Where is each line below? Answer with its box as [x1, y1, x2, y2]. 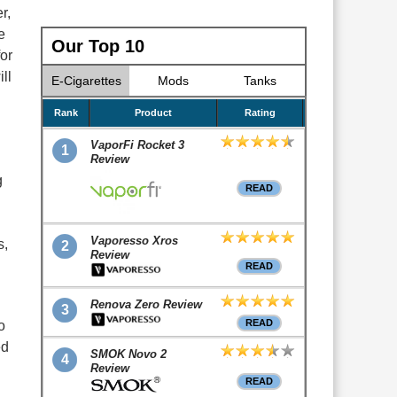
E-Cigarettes [51, 74, 121, 88]
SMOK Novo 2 [90, 347, 167, 362]
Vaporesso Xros [90, 234, 178, 248]
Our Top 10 [51, 36, 144, 56]
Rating [245, 107, 276, 118]
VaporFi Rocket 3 [90, 138, 184, 152]
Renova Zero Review [90, 298, 202, 312]
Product [135, 107, 172, 118]
